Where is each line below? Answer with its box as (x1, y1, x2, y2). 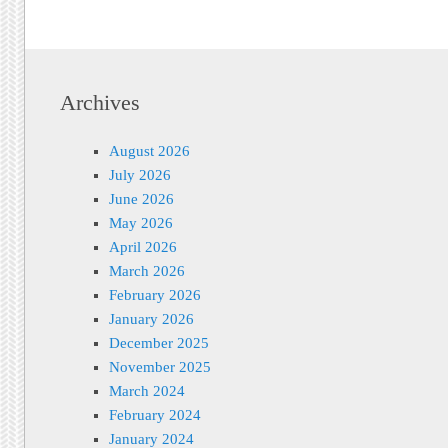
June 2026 (108, 191, 174, 208)
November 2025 (108, 359, 211, 376)
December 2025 (108, 335, 209, 352)
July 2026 (108, 167, 171, 184)
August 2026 (108, 143, 190, 160)
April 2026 (108, 239, 177, 256)
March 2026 (108, 263, 185, 280)
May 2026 (108, 215, 173, 232)
